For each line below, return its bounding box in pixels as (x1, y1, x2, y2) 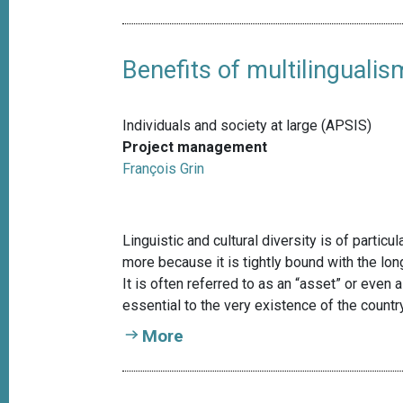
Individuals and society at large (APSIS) (122, 117, 372, 135)
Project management (122, 139, 268, 157)
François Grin (122, 160, 205, 178)
